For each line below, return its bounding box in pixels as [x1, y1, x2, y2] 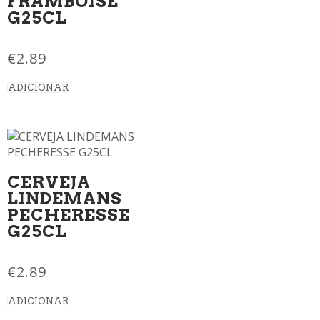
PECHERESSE [7, 204, 130, 225]
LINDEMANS [7, 188, 122, 209]
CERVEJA [7, 171, 91, 192]
